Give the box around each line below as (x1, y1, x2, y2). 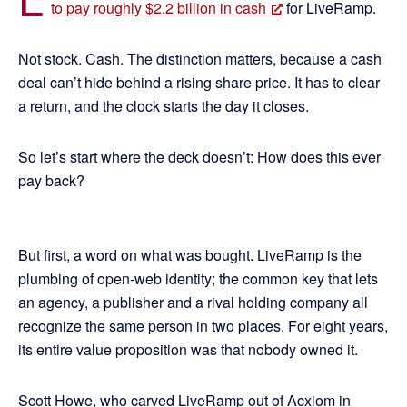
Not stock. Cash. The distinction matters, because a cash (18, 48, 382, 70)
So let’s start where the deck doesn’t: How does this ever (18, 146, 381, 168)
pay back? (18, 170, 84, 192)
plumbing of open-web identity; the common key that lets (18, 268, 378, 290)
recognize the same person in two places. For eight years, (18, 315, 388, 337)
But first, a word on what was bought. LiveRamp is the (18, 244, 362, 266)
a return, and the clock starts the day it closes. (18, 95, 309, 117)
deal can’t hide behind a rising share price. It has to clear (18, 72, 380, 94)
